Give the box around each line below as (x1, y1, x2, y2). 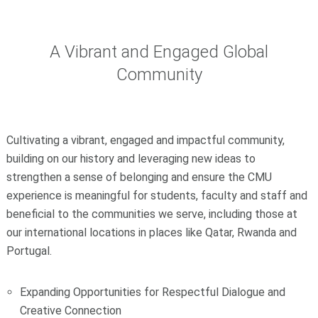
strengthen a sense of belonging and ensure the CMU (6, 170, 272, 185)
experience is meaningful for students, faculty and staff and (6, 189, 307, 203)
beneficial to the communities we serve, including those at (6, 207, 297, 221)
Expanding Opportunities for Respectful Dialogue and (20, 285, 286, 300)
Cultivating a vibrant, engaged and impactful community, (6, 133, 285, 148)
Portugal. (6, 244, 52, 258)
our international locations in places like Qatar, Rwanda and (6, 226, 297, 240)
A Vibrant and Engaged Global (50, 42, 268, 62)
